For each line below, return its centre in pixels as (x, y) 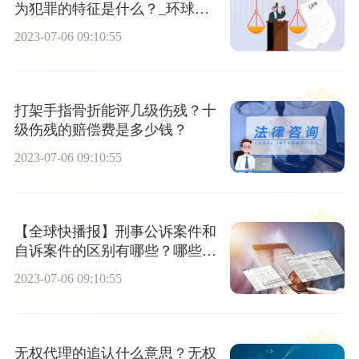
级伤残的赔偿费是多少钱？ (101, 130)
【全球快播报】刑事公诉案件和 (115, 232)
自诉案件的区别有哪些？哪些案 (115, 251)
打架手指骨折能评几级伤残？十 (115, 111)
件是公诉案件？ (65, 270)
